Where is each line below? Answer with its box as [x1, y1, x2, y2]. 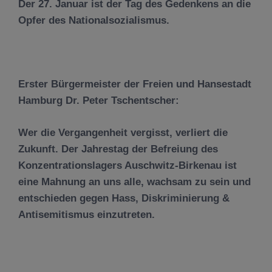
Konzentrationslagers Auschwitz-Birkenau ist [18, 159, 237, 171]
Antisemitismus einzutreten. [18, 208, 155, 220]
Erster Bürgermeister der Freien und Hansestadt [18, 78, 251, 90]
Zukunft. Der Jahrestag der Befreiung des [18, 143, 218, 155]
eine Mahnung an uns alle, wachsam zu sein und [18, 175, 251, 188]
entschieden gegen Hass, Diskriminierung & [18, 192, 229, 204]
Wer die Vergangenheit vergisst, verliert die [18, 126, 228, 138]
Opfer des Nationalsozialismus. [18, 15, 169, 26]
